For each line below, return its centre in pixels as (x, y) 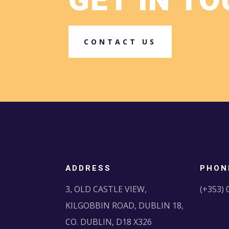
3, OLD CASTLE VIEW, (106, 189)
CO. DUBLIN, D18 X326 (108, 222)
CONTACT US (120, 42)
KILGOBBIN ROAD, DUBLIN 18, (124, 205)
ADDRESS (88, 168)
